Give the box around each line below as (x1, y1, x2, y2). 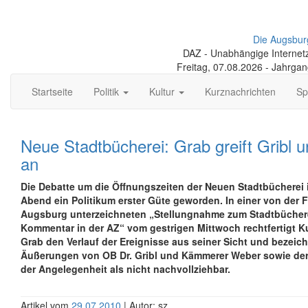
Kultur (149, 85, 177, 98)
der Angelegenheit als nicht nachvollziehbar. (21, 262, 230, 276)
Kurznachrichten (205, 85, 276, 98)
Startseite (32, 85, 73, 98)
